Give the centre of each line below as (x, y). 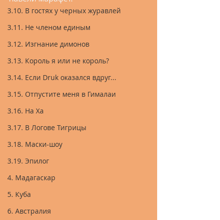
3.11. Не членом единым (49, 27)
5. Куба (19, 194)
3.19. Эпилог (28, 161)
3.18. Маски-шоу (35, 144)
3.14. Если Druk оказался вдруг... (62, 77)
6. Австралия (29, 211)
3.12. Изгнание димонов (48, 44)
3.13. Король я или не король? (58, 61)
